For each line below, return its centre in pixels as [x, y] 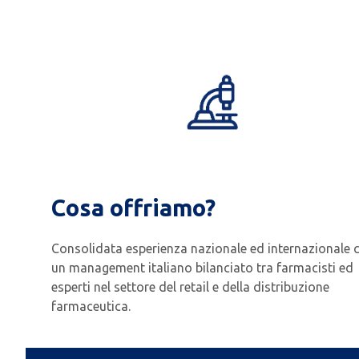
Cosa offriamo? [133, 208]
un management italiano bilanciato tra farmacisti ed [202, 268]
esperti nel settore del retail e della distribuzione [190, 287]
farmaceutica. [91, 307]
